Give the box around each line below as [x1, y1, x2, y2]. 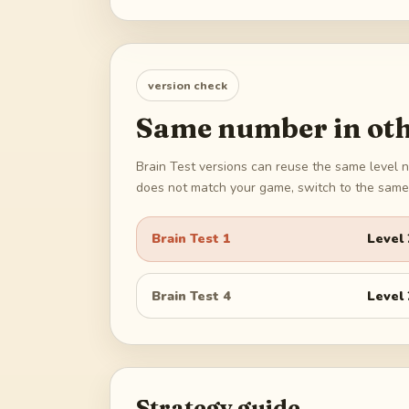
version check [148, 77, 227, 93]
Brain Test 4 [152, 286, 231, 305]
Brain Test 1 [152, 229, 231, 248]
